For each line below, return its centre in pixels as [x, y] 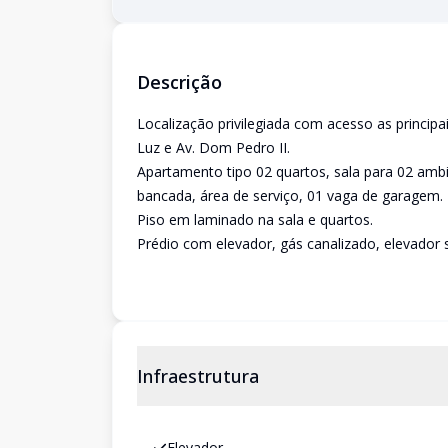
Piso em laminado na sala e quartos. [255, 219]
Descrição [179, 82]
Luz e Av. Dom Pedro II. [213, 147]
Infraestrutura [198, 376]
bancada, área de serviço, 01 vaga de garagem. [290, 195]
